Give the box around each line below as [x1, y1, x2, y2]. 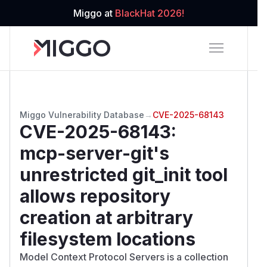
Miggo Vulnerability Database [20, 109, 144, 120]
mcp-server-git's [20, 142, 169, 164]
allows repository [20, 185, 170, 207]
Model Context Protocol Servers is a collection [20, 250, 228, 263]
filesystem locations [20, 228, 195, 250]
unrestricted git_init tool [20, 163, 228, 185]
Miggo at [73, 7, 115, 19]
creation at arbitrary [20, 206, 193, 228]
